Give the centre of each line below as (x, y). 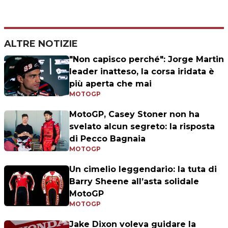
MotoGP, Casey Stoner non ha (134, 115)
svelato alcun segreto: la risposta (142, 127)
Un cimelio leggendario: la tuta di (143, 169)
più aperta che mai (110, 84)
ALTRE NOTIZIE (41, 44)
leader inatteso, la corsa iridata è (142, 72)
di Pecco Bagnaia (107, 139)
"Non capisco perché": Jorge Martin (147, 60)
